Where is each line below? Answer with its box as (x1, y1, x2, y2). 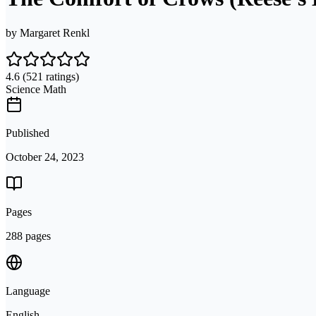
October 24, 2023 (6, 150, 84, 163)
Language (6, 284, 50, 297)
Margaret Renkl (20, 26, 90, 39)
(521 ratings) (20, 70, 79, 83)
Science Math (6, 83, 66, 95)
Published (6, 126, 49, 139)
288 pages (6, 229, 51, 242)
